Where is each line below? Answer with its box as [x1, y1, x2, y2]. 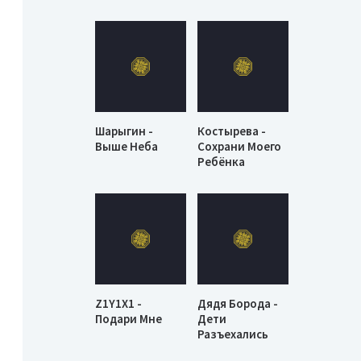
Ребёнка [197, 154, 246, 170]
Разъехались [197, 326, 269, 342]
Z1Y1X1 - [95, 295, 142, 311]
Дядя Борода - [197, 295, 279, 311]
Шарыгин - [95, 123, 153, 139]
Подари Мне [95, 310, 162, 326]
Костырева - [197, 123, 267, 139]
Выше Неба [95, 139, 158, 155]
